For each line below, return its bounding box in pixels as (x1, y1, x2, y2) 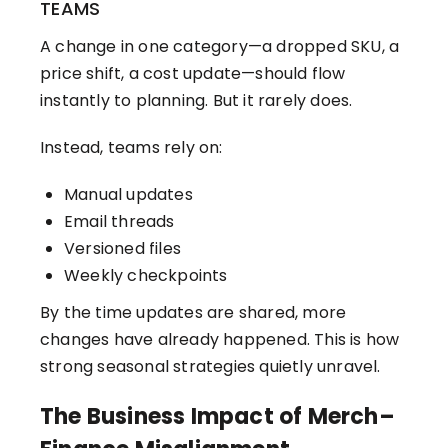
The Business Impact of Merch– (40, 401, 395, 433)
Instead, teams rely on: (40, 136, 223, 160)
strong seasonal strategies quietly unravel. (40, 355, 381, 379)
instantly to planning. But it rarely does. (40, 89, 353, 113)
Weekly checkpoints (64, 264, 228, 288)
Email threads (64, 210, 175, 234)
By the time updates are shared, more (40, 301, 347, 325)
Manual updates (64, 183, 193, 207)
